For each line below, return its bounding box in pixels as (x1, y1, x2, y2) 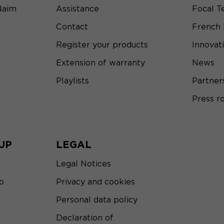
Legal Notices (56, 159, 111, 169)
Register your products (56, 40, 148, 50)
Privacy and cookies (56, 177, 135, 187)
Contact (56, 22, 88, 32)
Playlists (56, 76, 89, 86)
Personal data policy (56, 195, 137, 205)
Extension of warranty (56, 58, 145, 68)
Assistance (56, 4, 99, 14)
